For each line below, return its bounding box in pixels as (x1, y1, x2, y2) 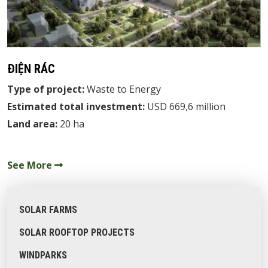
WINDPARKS (19, 249, 67, 261)
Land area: (7, 117, 57, 130)
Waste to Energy (87, 82, 161, 96)
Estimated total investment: (7, 99, 147, 113)
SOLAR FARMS (19, 203, 77, 215)
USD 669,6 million (147, 99, 226, 113)
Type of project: (7, 82, 87, 96)
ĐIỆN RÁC (7, 61, 54, 76)
